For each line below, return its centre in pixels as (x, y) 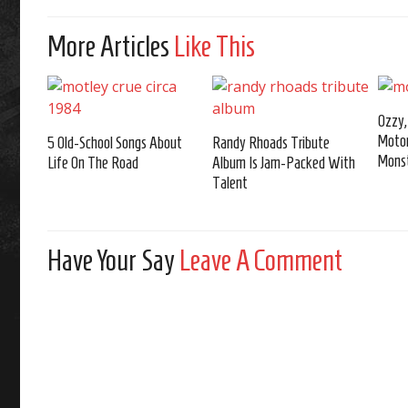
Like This (215, 46)
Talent (230, 183)
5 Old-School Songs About (115, 143)
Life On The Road (93, 163)
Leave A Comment (261, 260)
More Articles (111, 46)
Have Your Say (114, 260)
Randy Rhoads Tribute (271, 143)
